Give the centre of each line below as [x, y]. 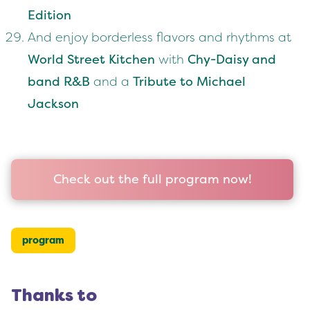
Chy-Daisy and [232, 60]
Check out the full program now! [152, 180]
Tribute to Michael [189, 82]
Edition [49, 16]
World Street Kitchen [91, 60]
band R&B [59, 82]
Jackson [53, 104]
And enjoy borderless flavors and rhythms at [159, 38]
